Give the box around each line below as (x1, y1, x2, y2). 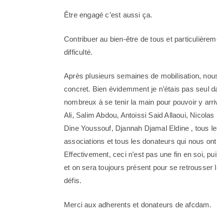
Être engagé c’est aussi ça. (64, 11, 153, 19)
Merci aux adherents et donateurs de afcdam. (64, 200, 212, 209)
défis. (64, 176, 82, 185)
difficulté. (64, 47, 93, 56)
